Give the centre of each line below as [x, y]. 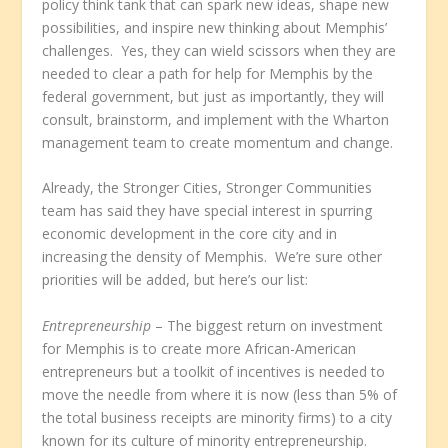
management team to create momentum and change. [218, 143]
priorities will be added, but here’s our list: [175, 280]
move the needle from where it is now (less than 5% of [220, 394]
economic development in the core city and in [190, 234]
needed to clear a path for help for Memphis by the [208, 74]
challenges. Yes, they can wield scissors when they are [219, 51]
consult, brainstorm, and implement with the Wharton [216, 120]
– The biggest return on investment [267, 325]
